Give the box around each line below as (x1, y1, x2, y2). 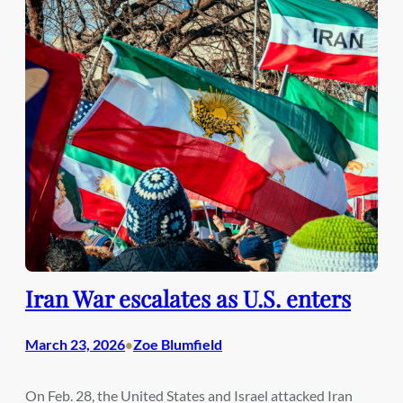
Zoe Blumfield (133, 335, 222, 353)
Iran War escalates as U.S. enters (25, 282, 351, 313)
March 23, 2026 (25, 335, 125, 353)
